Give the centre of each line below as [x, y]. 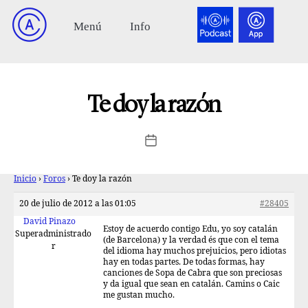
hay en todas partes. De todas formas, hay [184, 262]
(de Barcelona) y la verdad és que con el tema [191, 240]
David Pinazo [49, 222]
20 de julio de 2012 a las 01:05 [78, 204]
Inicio [25, 179]
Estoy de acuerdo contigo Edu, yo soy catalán [190, 229]
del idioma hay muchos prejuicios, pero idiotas [195, 251]
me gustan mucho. [139, 295]
